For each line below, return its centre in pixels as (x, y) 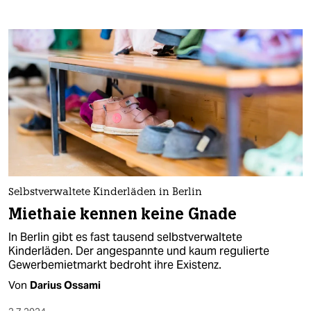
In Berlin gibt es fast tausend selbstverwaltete (125, 237)
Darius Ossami (65, 285)
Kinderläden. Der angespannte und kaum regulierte (139, 251)
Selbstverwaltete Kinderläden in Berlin (105, 192)
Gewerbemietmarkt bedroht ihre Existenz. (115, 264)
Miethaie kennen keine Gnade (123, 214)
